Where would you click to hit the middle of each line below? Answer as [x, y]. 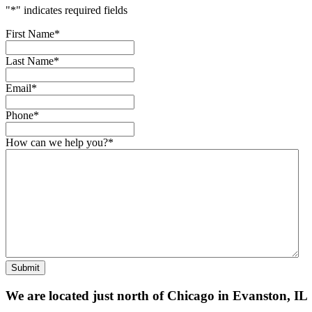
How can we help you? [57, 143]
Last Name [30, 61]
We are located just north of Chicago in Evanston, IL [157, 296]
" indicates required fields [72, 10]
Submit [25, 268]
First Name [30, 34]
